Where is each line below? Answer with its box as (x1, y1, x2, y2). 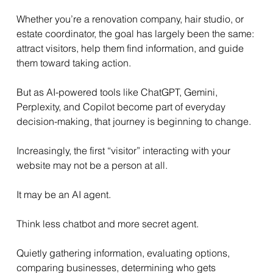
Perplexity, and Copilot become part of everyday (16, 101, 228, 113)
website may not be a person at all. (16, 159, 168, 172)
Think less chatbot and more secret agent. (16, 218, 199, 230)
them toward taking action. (16, 57, 131, 69)
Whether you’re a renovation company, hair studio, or (16, 13, 246, 26)
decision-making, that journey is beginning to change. (16, 115, 251, 128)
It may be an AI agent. (16, 188, 111, 201)
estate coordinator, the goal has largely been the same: (16, 27, 257, 40)
